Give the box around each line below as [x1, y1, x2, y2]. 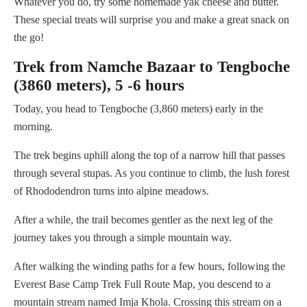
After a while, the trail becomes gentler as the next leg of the [14, 214, 273, 226]
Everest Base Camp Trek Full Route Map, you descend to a [14, 278, 271, 291]
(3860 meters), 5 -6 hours [14, 77, 184, 95]
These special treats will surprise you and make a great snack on [14, 14, 289, 26]
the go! [14, 32, 44, 44]
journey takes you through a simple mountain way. [14, 232, 232, 244]
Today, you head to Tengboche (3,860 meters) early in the [14, 103, 263, 115]
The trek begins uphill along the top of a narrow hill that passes [14, 149, 285, 162]
